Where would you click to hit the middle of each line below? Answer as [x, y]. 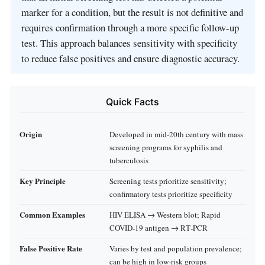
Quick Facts [132, 102]
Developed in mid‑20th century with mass [176, 134]
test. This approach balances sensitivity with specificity [129, 43]
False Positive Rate [51, 248]
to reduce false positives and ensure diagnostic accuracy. [130, 59]
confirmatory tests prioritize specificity [171, 194]
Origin [31, 134]
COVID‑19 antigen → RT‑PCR [159, 227]
